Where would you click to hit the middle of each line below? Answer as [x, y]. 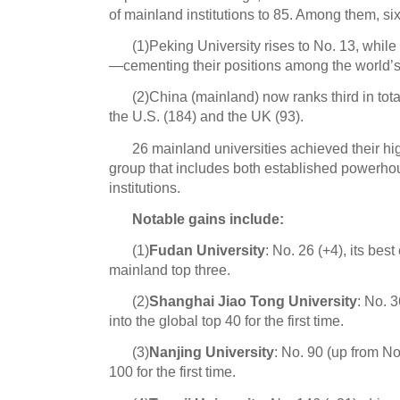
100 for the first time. [172, 372]
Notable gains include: [208, 218]
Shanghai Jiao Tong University [254, 301]
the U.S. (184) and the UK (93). [206, 117]
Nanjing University [212, 352]
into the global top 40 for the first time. [226, 321]
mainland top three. [170, 269]
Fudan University [208, 250]
